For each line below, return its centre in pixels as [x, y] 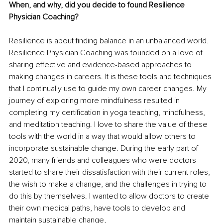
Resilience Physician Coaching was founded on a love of [107, 53]
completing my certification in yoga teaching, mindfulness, [108, 113]
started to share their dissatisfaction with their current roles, [111, 172]
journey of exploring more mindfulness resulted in [95, 101]
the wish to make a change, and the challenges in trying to [109, 184]
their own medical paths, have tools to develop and [98, 208]
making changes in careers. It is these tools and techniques [111, 77]
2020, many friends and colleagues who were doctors [104, 161]
